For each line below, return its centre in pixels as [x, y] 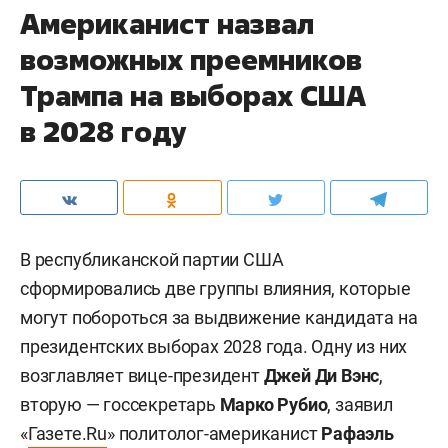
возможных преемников [191, 59]
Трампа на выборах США [193, 95]
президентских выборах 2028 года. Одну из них [214, 346]
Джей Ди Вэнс [321, 375]
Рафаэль [357, 433]
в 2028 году [103, 131]
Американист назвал [167, 23]
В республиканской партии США [152, 259]
